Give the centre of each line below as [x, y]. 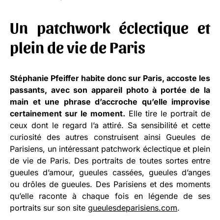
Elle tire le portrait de [168, 113]
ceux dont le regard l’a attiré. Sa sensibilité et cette [110, 125]
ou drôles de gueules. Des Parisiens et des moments [110, 184]
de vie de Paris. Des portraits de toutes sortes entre [110, 160]
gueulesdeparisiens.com [133, 207]
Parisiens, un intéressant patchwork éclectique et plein [110, 149]
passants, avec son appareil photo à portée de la [110, 90]
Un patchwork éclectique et [110, 27]
